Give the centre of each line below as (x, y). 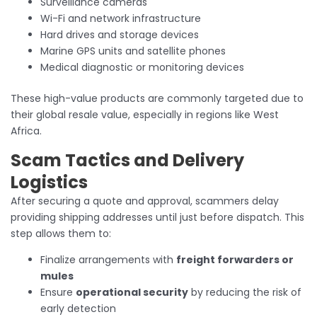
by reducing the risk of (245, 293)
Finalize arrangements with (108, 260)
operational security (132, 293)
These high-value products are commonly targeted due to (157, 99)
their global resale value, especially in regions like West (145, 115)
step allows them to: (61, 234)
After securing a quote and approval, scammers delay (145, 201)
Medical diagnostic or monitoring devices (142, 68)
